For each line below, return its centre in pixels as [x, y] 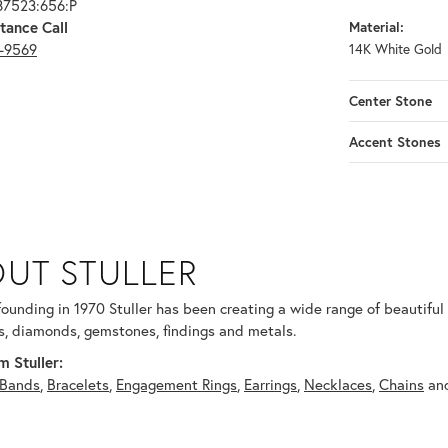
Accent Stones [395, 142]
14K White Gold [395, 49]
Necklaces [338, 384]
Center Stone [390, 101]
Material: [376, 27]
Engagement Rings [176, 384]
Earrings [270, 384]
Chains [401, 384]
